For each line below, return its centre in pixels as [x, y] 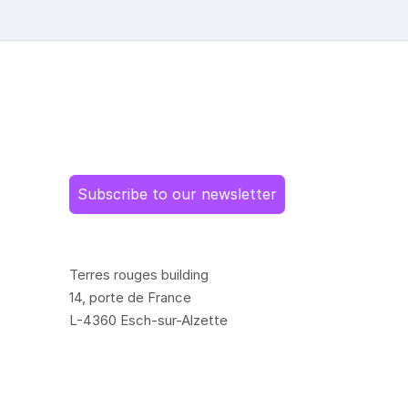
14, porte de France [130, 297]
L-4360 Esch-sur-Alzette [148, 320]
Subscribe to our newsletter [177, 194]
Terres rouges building [139, 275]
